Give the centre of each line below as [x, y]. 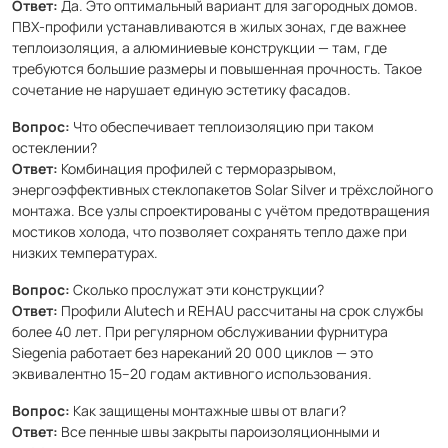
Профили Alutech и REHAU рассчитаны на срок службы [240, 310]
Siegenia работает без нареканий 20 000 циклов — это [192, 352]
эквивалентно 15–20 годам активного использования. [192, 373]
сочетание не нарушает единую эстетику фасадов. [181, 89]
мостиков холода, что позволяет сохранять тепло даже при [209, 231]
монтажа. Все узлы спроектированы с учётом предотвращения [221, 210]
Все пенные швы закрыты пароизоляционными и [219, 431]
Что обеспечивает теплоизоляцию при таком [222, 126]
